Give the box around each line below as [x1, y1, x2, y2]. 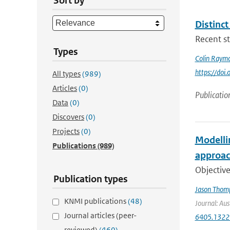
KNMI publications [64, 196, 128, 206]
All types [52, 69, 81, 79]
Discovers [52, 112, 84, 122]
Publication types [53, 173, 128, 185]
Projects [52, 126, 80, 136]
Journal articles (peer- [64, 210, 137, 220]
